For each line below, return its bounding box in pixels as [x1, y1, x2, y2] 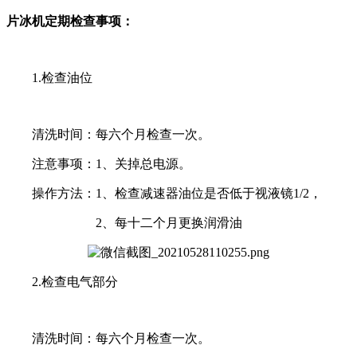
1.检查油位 [6, 70, 92, 84]
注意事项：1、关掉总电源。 [6, 156, 191, 171]
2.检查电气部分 [6, 274, 118, 288]
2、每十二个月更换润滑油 [6, 215, 242, 229]
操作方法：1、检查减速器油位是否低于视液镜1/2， [6, 186, 322, 200]
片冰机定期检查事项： [6, 14, 134, 28]
